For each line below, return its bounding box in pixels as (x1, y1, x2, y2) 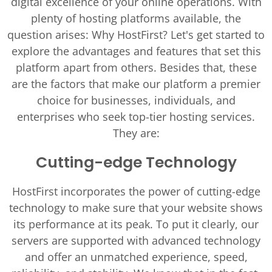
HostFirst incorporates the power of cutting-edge (12, 184, 260, 199)
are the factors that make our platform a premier (12, 76, 260, 91)
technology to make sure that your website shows (9, 200, 263, 215)
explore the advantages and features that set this (11, 44, 261, 58)
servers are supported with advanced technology (12, 233, 260, 248)
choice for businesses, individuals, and (36, 93, 236, 107)
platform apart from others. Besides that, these (15, 60, 257, 75)
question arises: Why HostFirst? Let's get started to (7, 27, 265, 42)
